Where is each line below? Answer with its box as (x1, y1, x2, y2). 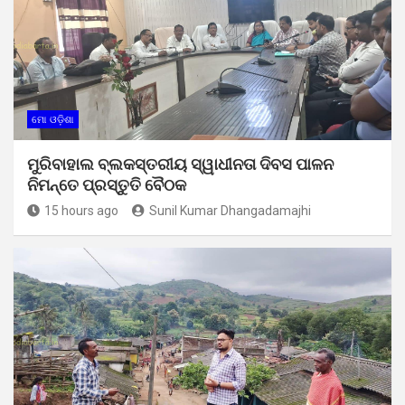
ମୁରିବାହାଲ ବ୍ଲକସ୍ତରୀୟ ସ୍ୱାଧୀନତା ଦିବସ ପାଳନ (27, 154, 334, 174)
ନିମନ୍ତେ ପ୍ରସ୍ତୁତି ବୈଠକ (27, 174, 186, 194)
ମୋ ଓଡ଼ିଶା (32, 113, 74, 126)
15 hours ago (44, 202, 118, 218)
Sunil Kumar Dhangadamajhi (149, 202, 311, 218)
